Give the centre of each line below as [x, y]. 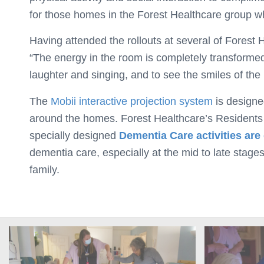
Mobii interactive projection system [132, 101]
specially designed [74, 135]
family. [44, 169]
